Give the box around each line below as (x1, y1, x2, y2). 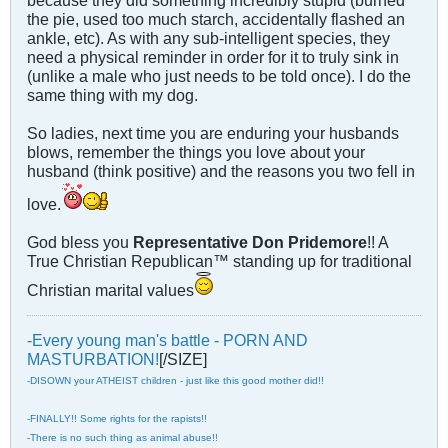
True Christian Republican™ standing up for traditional (27, 252, 412, 271)
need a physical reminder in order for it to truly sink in (27, 48, 399, 67)
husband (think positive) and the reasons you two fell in (27, 162, 415, 181)
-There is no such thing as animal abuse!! (27, 432, 218, 444)
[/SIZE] (159, 350, 207, 369)
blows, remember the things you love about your (27, 143, 365, 162)
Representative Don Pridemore (133, 233, 367, 252)
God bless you (27, 233, 133, 252)
